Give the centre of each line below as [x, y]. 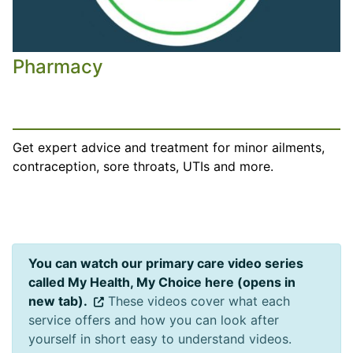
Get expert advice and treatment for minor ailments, [169, 147]
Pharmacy [58, 66]
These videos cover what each [197, 301]
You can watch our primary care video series [166, 263]
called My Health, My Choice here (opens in [162, 282]
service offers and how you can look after [154, 320]
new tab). [58, 301]
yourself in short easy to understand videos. [162, 338]
